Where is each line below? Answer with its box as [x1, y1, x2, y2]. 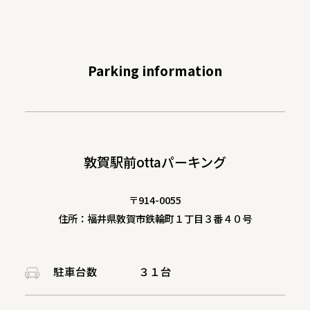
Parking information [88, 60, 222, 80]
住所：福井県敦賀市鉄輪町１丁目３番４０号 [58, 210, 252, 226]
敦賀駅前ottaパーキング [84, 152, 226, 172]
